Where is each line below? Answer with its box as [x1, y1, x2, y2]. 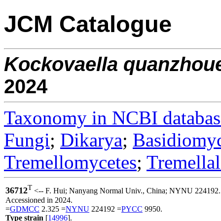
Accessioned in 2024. [5, 195, 73, 204]
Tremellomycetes [4, 151, 137, 173]
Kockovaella [4, 53, 118, 75]
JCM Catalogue [4, 11, 172, 37]
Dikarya [60, 129, 122, 150]
